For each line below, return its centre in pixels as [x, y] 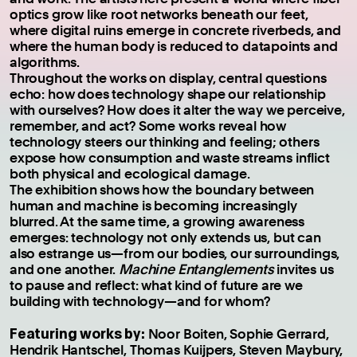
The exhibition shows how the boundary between [162, 189]
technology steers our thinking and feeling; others [165, 141]
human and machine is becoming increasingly [153, 205]
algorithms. [45, 61]
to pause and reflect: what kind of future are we [156, 284]
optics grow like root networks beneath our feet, [159, 14]
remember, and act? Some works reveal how [148, 125]
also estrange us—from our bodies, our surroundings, [175, 253]
